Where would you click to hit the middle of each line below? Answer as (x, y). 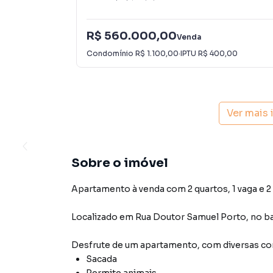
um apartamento (161, 245)
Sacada (101, 259)
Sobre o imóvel (120, 163)
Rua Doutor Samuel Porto (191, 217)
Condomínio (111, 53)
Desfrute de (98, 245)
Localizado (94, 217)
